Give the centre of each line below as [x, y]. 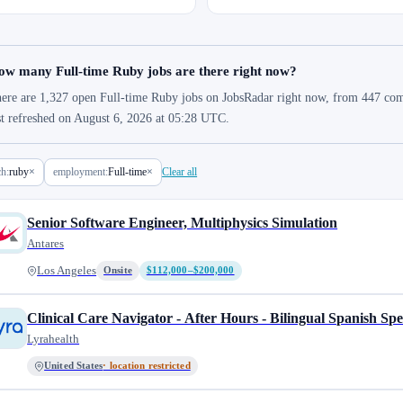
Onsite [118, 270]
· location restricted [147, 366]
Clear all [180, 172]
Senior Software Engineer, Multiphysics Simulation [183, 223]
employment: [81, 172]
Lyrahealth [54, 339]
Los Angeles [67, 271]
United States [74, 366]
